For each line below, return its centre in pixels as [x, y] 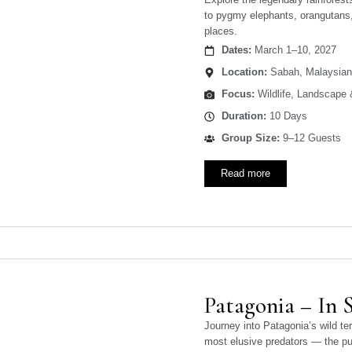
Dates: [236, 50]
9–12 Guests [310, 138]
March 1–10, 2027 [293, 50]
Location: [244, 72]
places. [221, 31]
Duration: [244, 116]
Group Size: [250, 138]
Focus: [238, 94]
